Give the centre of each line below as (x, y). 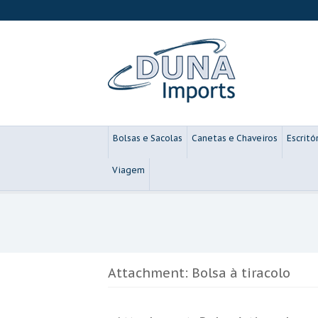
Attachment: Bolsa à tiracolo (199, 273)
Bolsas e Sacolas (148, 138)
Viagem (128, 170)
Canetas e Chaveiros (235, 138)
